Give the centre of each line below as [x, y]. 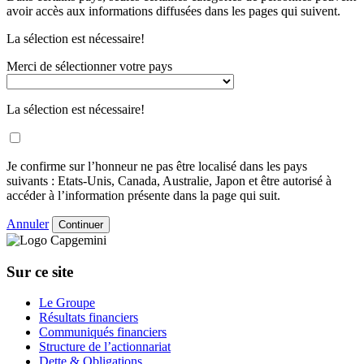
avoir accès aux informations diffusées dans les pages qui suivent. [173, 11]
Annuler [28, 223]
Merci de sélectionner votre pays [89, 66]
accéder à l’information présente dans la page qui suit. [143, 195]
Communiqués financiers [103, 332]
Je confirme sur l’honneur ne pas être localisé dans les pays [157, 166]
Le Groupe [67, 303]
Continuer [81, 224]
